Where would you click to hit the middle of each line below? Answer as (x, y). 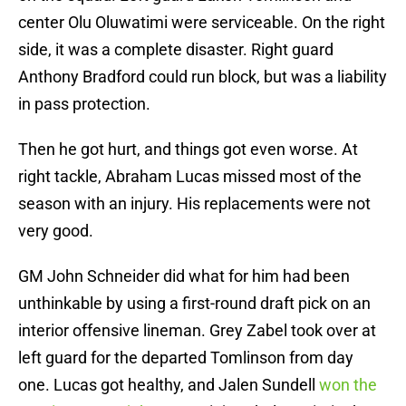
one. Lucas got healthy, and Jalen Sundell (169, 385)
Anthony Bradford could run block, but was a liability (203, 77)
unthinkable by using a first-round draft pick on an (194, 304)
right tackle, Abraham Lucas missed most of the (190, 177)
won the (348, 385)
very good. (56, 231)
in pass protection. (84, 104)
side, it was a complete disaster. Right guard (176, 50)
